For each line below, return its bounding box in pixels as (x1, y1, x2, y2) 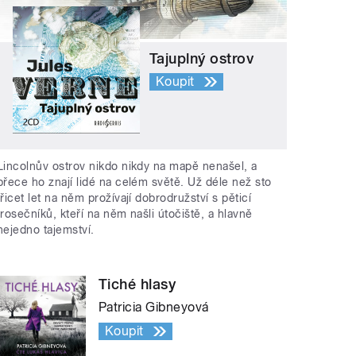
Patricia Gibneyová (99, 299, 209, 315)
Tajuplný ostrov (149, 50, 254, 68)
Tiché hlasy (99, 275, 176, 292)
